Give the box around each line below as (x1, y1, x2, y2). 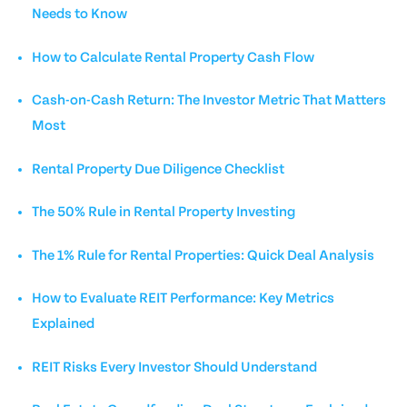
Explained (32, 317, 94, 333)
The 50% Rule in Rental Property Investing (32, 205, 295, 221)
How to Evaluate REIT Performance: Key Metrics (32, 292, 334, 307)
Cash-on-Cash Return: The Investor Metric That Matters (32, 94, 386, 109)
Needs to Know (32, 7, 127, 23)
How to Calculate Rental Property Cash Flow (32, 50, 314, 65)
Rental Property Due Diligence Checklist (32, 162, 284, 177)
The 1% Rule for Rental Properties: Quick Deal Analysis (32, 248, 374, 263)
